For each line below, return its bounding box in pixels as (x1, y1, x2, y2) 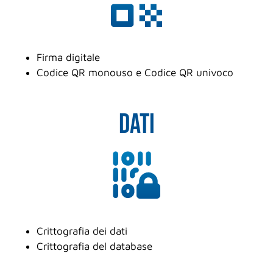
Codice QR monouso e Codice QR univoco (37, 66, 233, 79)
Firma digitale (37, 51, 100, 64)
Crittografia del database (37, 240, 152, 253)
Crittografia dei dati (37, 225, 127, 238)
